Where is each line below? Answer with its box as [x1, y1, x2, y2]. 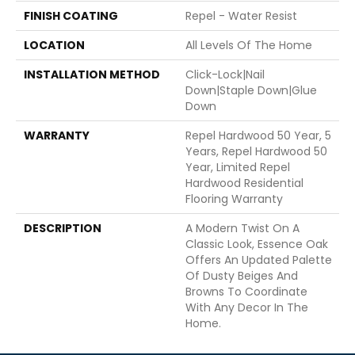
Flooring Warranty [185, 190, 283, 207]
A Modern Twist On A [185, 219, 300, 236]
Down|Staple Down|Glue [185, 82, 317, 98]
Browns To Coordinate [185, 283, 307, 300]
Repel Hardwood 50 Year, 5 [185, 127, 331, 143]
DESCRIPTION [24, 219, 101, 236]
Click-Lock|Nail [185, 66, 265, 82]
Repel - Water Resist [185, 7, 297, 24]
